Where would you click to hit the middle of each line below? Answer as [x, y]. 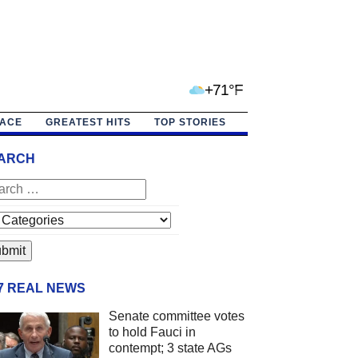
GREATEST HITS [88, 122]
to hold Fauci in [152, 332]
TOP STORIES [190, 122]
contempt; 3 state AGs [170, 348]
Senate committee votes [176, 316]
